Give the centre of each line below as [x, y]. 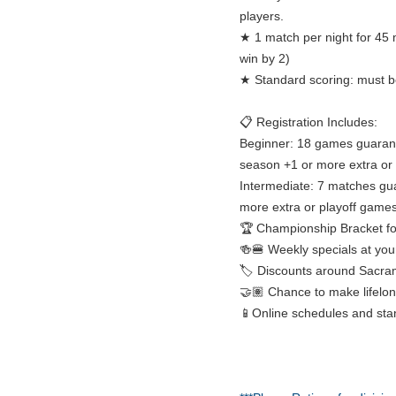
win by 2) [264, 59]
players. [261, 16]
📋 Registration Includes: [308, 122]
